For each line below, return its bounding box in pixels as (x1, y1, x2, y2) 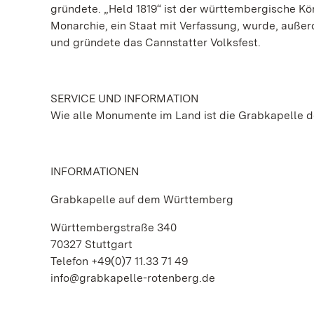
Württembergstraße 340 (50, 221, 177, 234)
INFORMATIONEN (50, 165, 139, 178)
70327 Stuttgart (50, 238, 132, 251)
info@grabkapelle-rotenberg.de (50, 271, 215, 285)
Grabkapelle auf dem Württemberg (50, 193, 233, 206)
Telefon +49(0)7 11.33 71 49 (50, 254, 188, 268)
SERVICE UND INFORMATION (50, 92, 198, 105)
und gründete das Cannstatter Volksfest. (50, 36, 261, 49)
